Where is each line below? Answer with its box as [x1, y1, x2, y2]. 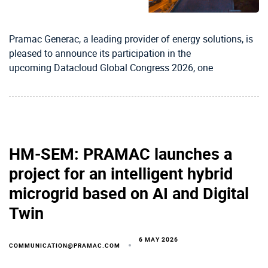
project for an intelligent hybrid [9, 162, 233, 185]
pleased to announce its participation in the [9, 47, 191, 60]
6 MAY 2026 [139, 235, 179, 244]
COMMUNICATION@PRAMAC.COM [9, 241, 120, 250]
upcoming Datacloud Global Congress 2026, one [9, 61, 213, 75]
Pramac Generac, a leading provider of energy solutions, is [9, 32, 253, 46]
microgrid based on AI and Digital [9, 182, 249, 205]
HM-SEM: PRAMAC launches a [9, 142, 232, 165]
